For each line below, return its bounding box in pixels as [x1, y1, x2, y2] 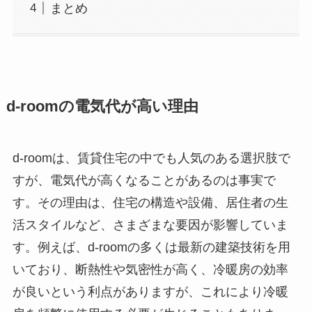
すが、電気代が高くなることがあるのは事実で [12, 173, 276, 188]
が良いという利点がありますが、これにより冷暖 [12, 285, 288, 299]
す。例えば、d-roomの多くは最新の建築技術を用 [12, 240, 290, 255]
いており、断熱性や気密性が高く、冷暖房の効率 [12, 263, 288, 277]
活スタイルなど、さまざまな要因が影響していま [12, 218, 288, 233]
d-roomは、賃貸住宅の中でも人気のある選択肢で [12, 151, 290, 166]
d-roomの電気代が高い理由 [6, 98, 198, 116]
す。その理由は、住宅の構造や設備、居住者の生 [12, 196, 288, 210]
